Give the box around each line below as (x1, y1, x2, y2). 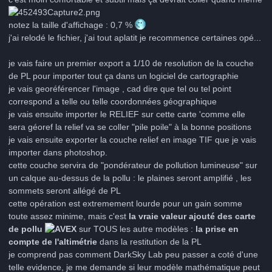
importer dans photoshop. (8, 147, 107, 157)
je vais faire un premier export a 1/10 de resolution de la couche (8, 58, 254, 68)
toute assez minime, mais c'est (8, 211, 126, 221)
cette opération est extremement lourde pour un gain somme (8, 198, 242, 208)
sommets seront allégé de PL (8, 185, 121, 195)
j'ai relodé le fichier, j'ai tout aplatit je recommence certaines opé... (8, 32, 261, 42)
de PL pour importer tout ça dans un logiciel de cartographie (8, 70, 239, 81)
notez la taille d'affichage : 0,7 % (8, 19, 135, 30)
